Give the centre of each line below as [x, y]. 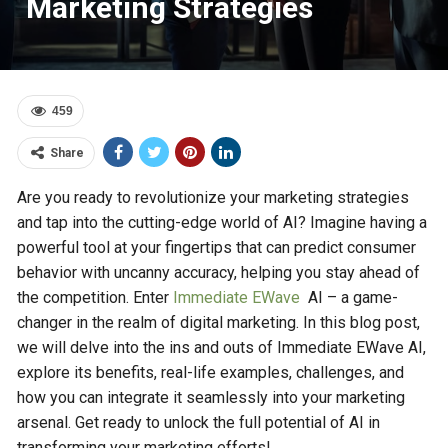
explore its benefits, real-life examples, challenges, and [211, 372]
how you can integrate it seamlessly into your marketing [211, 397]
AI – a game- [351, 297]
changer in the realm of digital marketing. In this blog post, [219, 322]
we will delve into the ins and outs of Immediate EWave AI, [222, 347]
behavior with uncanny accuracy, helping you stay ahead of [219, 272]
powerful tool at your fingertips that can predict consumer [217, 247]
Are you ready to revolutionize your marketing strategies [213, 197]
